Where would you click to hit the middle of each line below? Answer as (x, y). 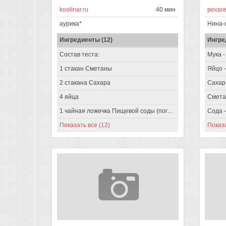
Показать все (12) (85, 125)
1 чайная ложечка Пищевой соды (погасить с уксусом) (171, 111)
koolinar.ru (74, 9)
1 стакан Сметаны (86, 68)
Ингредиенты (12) (86, 40)
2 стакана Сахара (85, 82)
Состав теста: (79, 54)
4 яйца (69, 97)
